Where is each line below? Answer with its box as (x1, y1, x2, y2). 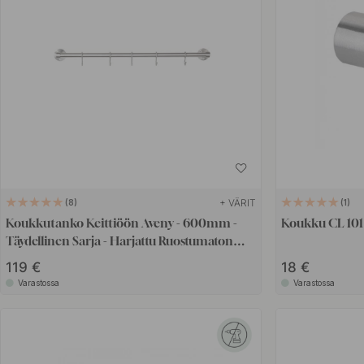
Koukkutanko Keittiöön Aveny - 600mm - (6, 214, 238, 230)
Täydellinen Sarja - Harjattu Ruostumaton (6, 232, 234, 248)
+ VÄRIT (219, 196, 257, 209)
